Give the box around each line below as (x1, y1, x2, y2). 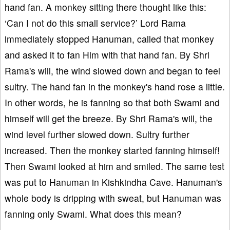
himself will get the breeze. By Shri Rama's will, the (5, 112, 213, 125)
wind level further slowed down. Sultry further (5, 128, 189, 141)
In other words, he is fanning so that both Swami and (5, 96, 220, 109)
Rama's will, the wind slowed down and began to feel (5, 64, 220, 78)
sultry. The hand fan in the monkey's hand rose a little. (5, 80, 225, 93)
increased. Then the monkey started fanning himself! (5, 144, 220, 157)
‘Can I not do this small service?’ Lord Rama (5, 16, 186, 30)
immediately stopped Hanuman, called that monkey (5, 32, 214, 46)
